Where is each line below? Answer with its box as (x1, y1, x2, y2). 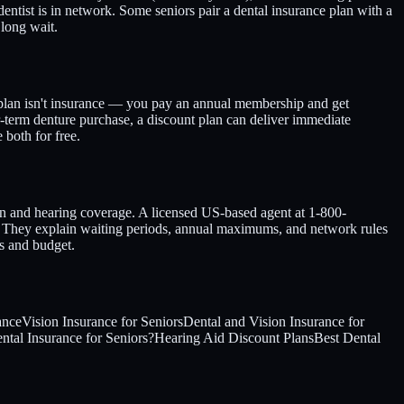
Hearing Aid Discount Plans (154, 329, 314, 345)
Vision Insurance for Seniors (22, 313, 183, 329)
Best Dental (314, 329, 381, 345)
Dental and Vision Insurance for (183, 313, 364, 329)
